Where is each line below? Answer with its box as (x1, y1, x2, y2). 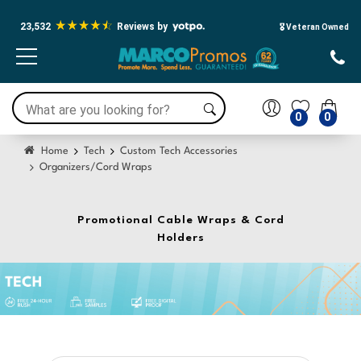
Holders (156, 232, 205, 244)
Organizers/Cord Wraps (39, 162, 152, 173)
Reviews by (112, 20, 172, 32)
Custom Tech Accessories (120, 146, 238, 157)
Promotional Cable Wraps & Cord (77, 214, 284, 226)
